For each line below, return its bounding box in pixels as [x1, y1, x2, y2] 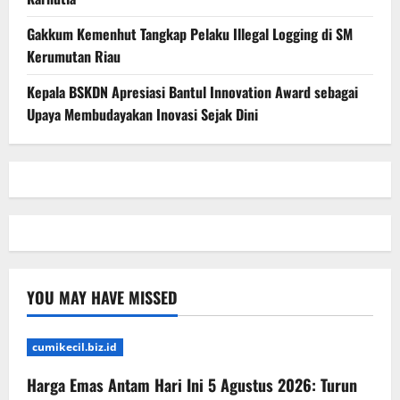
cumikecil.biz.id [32, 338, 118, 354]
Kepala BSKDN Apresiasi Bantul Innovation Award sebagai [27, 80, 358, 103]
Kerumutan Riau [27, 45, 121, 67]
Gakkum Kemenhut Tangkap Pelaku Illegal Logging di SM [27, 22, 353, 45]
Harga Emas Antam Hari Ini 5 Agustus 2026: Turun [27, 372, 357, 396]
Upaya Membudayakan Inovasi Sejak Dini [27, 103, 258, 125]
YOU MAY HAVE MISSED [27, 285, 178, 309]
